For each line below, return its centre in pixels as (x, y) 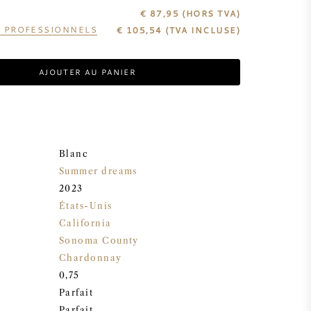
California (85, 223)
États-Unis (86, 206)
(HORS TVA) (211, 13)
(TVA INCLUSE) (201, 30)
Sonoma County (99, 241)
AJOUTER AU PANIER (87, 72)
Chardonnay (91, 258)
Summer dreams (98, 171)
